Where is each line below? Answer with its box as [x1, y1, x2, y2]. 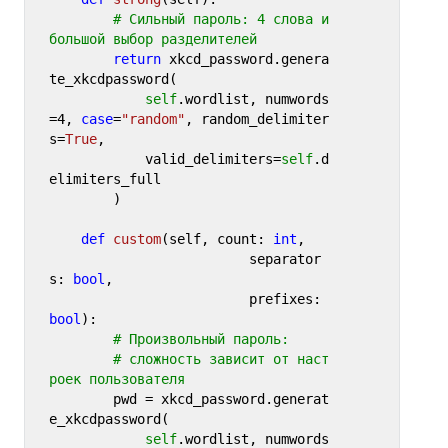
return [112, 51, 161, 68]
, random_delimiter [184, 111, 329, 128]
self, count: [168, 231, 273, 248]
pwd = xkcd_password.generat [48, 391, 113, 408]
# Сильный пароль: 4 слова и [112, 11, 329, 28]
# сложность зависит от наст [112, 351, 329, 368]
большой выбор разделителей [48, 31, 313, 48]
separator [48, 251, 249, 268]
